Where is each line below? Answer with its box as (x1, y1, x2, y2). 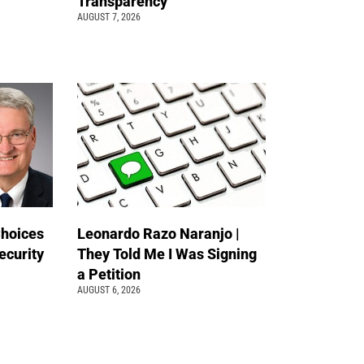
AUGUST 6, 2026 (77, 284, 141, 296)
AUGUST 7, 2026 (77, 11, 141, 24)
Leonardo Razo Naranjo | (77, 224, 240, 242)
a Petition (77, 265, 141, 283)
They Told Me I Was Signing (77, 245, 258, 262)
